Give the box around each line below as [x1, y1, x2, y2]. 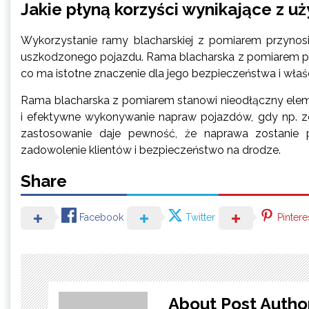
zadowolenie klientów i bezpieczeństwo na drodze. [21, 143, 281, 157]
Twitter [186, 211, 215, 223]
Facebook [79, 211, 123, 223]
